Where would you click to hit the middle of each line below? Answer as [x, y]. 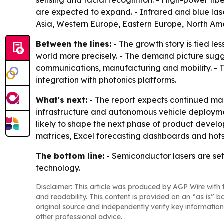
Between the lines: [74, 44]
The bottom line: [70, 156]
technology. [58, 168]
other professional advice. [79, 217]
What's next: [62, 100]
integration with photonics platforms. [106, 80]
